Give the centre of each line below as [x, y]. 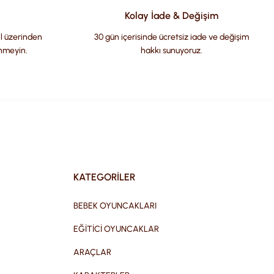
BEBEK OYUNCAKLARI [115, 206]
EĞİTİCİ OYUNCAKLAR [116, 229]
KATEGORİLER [104, 177]
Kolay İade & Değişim [171, 16]
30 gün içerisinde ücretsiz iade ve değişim [171, 37]
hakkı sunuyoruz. [171, 50]
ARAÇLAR [92, 252]
